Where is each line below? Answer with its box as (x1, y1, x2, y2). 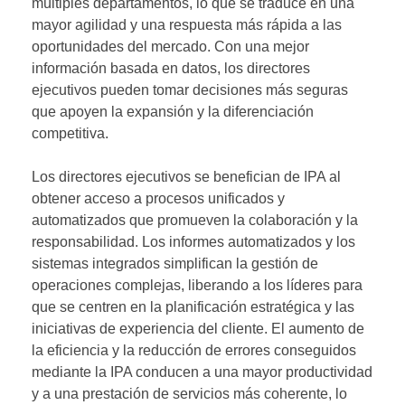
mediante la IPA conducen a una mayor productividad (32, 363, 372, 380)
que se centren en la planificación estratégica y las (32, 298, 354, 315)
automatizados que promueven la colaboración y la (32, 212, 358, 228)
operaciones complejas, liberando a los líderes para (32, 277, 363, 293)
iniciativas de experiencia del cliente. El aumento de (32, 320, 364, 336)
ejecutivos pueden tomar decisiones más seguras (32, 81, 348, 98)
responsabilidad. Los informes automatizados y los (32, 233, 355, 250)
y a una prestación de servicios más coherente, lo (32, 385, 347, 401)
